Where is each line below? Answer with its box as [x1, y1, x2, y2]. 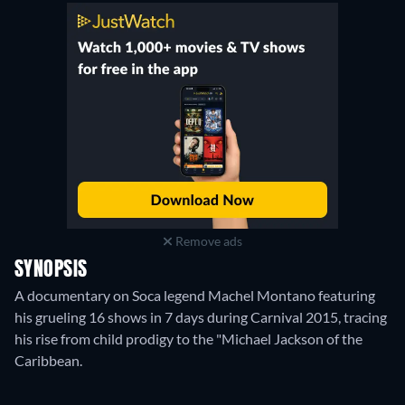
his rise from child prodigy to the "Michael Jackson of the [14, 330, 363, 348]
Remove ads [172, 233, 242, 250]
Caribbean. [14, 352, 82, 370]
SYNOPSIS [14, 260, 88, 281]
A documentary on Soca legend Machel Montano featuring [14, 287, 375, 305]
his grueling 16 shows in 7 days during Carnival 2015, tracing [14, 308, 387, 326]
